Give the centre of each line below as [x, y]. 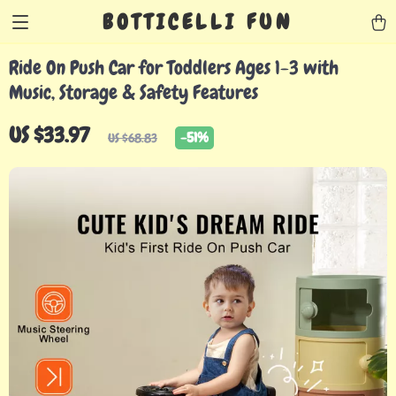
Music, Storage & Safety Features [133, 92]
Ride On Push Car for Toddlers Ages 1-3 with [174, 68]
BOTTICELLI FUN [198, 22]
